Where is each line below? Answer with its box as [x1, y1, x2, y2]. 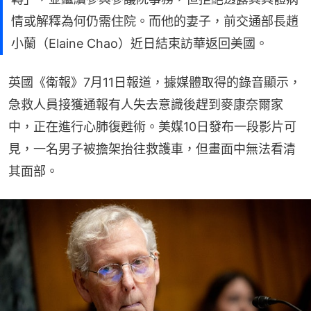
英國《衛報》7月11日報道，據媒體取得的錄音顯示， [8, 75, 301, 90]
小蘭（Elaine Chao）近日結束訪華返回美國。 [11, 36, 268, 51]
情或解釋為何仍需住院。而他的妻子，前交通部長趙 [11, 14, 299, 28]
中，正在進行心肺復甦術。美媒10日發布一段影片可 [8, 119, 296, 134]
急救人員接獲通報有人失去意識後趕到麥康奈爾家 [8, 97, 283, 112]
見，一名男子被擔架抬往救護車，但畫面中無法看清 [8, 142, 296, 156]
